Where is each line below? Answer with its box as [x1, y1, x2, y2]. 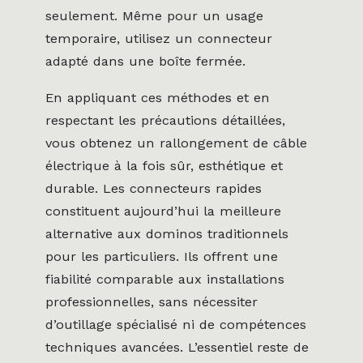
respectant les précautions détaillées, [45, 112, 285, 128]
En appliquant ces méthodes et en [45, 89, 270, 105]
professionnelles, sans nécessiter [45, 293, 258, 310]
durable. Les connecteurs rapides [45, 180, 262, 196]
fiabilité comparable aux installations [45, 271, 284, 287]
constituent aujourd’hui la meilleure [45, 203, 281, 219]
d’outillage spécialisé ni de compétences [45, 316, 306, 332]
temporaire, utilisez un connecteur [45, 31, 272, 47]
